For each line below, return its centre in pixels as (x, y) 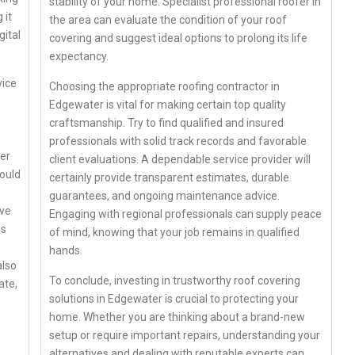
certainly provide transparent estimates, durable (170, 177)
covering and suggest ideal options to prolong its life (179, 38)
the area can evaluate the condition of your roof (168, 19)
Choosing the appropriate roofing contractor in (165, 86)
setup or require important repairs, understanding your (185, 335)
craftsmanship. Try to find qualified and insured (167, 122)
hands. (66, 250)
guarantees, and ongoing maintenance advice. (165, 195)
